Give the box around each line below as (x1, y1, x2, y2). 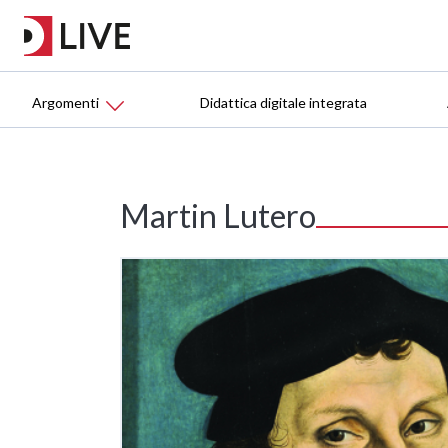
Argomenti (32, 94, 99, 111)
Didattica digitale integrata (200, 94, 367, 111)
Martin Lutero (120, 196, 316, 236)
